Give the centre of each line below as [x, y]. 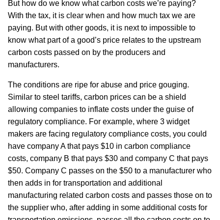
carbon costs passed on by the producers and [87, 53]
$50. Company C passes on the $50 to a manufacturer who [110, 171]
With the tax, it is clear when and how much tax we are [102, 16]
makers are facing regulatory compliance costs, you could [107, 134]
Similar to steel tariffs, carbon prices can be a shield [97, 97]
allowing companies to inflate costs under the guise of [101, 110]
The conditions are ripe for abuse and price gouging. [98, 85]
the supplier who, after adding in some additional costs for [108, 208]
